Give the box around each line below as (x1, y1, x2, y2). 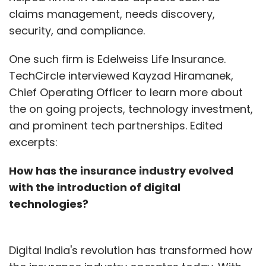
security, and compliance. (9, 23, 148, 38)
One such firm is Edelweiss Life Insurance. (9, 52, 226, 66)
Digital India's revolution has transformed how (9, 243, 252, 258)
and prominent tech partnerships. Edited (9, 118, 223, 133)
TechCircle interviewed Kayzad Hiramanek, (9, 68, 233, 83)
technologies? (9, 197, 88, 211)
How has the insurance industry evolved (9, 163, 233, 178)
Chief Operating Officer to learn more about (9, 85, 243, 100)
